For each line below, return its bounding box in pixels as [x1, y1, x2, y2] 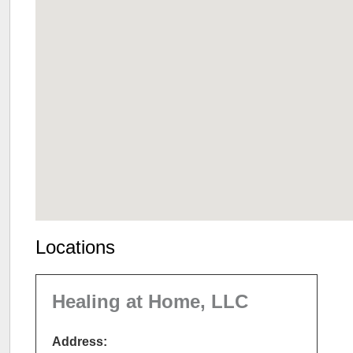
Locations [35, 236, 115, 258]
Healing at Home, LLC [51, 291, 248, 312]
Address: [51, 335, 107, 348]
